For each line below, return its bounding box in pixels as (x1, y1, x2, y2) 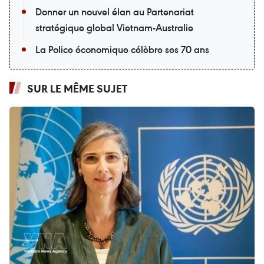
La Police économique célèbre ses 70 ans (35, 42, 209, 56)
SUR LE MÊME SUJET (27, 81, 127, 95)
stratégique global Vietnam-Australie (35, 21, 193, 34)
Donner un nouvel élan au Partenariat (35, 5, 194, 18)
